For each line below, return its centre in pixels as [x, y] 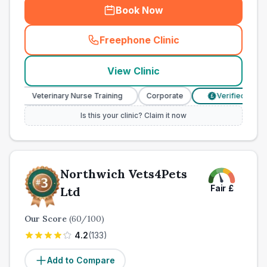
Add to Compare [81, 260]
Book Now [139, 10]
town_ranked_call [178, 46]
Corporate [134, 96]
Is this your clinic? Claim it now [133, 115]
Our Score [47, 219]
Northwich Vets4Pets [124, 174]
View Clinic [133, 71]
